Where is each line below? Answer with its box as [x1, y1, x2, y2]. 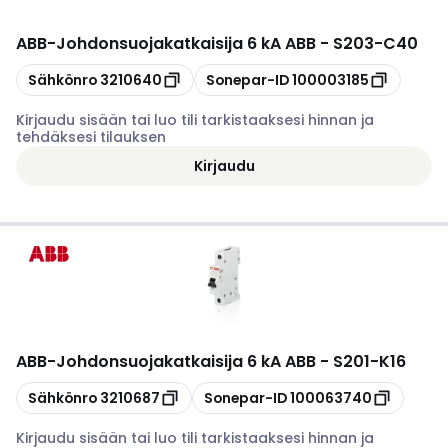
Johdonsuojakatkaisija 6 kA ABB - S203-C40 [56, 32, 418, 55]
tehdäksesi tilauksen [16, 127, 166, 147]
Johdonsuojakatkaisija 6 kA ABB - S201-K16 [56, 350, 406, 373]
